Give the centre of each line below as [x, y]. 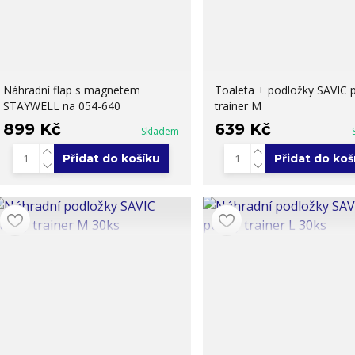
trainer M [238, 105]
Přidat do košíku [112, 158]
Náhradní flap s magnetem [71, 90]
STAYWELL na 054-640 [61, 105]
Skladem [160, 131]
